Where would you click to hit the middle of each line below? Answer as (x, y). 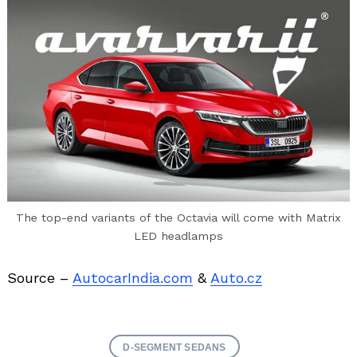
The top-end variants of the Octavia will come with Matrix (178, 218)
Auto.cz (236, 278)
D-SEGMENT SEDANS (175, 347)
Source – (40, 278)
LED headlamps (178, 236)
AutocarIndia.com (133, 278)
